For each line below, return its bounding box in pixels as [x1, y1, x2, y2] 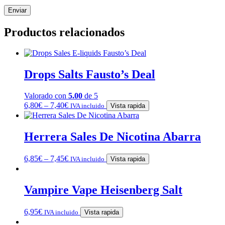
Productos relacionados [4, 25, 125, 39]
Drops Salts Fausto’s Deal [24, 68, 155, 81]
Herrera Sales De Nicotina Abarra [24, 130, 201, 144]
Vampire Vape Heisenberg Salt [24, 183, 182, 196]
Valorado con [24, 91, 68, 100]
